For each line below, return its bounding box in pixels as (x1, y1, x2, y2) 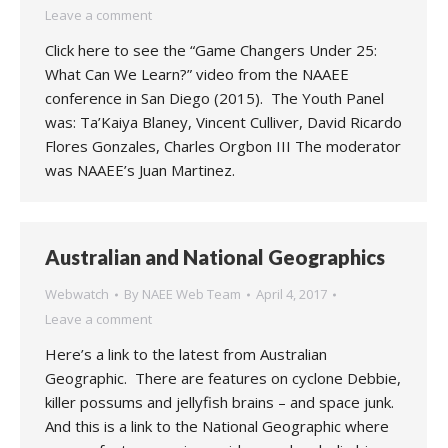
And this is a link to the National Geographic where (45, 416, 389, 436)
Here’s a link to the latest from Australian (45, 344, 327, 364)
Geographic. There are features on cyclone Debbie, (45, 368, 401, 388)
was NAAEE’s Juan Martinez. (45, 160, 235, 180)
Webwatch (45, 285, 109, 303)
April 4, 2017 (256, 285, 327, 303)
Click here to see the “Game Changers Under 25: (45, 40, 377, 60)
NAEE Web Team (142, 285, 241, 303)
